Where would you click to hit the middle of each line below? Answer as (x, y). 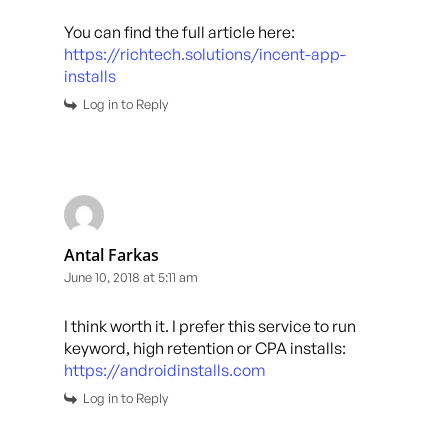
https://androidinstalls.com (165, 369)
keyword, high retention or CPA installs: (205, 347)
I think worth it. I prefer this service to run (210, 325)
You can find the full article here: (179, 31)
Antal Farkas (111, 254)
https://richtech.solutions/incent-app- (205, 53)
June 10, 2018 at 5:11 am (131, 276)
